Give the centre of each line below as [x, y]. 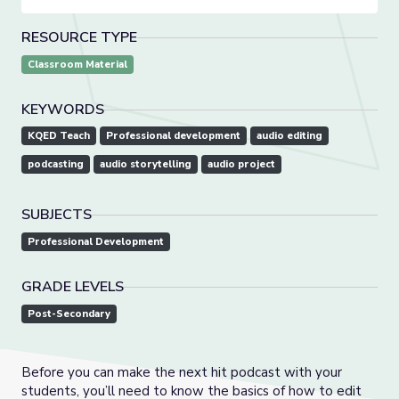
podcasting [56, 165]
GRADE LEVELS [73, 287]
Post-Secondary [69, 314]
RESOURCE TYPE [79, 38]
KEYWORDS [63, 110]
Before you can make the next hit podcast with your [182, 373]
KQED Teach [59, 136]
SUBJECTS [57, 215]
